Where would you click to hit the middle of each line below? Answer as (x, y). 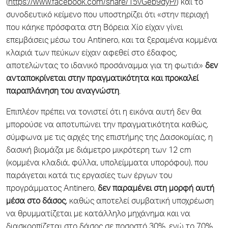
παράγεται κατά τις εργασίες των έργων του (89, 176)
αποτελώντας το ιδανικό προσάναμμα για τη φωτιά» (106, 66)
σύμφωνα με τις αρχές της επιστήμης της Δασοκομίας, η (109, 138)
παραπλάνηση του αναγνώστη (63, 92)
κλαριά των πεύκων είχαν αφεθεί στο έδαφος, (92, 54)
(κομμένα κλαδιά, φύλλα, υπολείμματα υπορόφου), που (107, 164)
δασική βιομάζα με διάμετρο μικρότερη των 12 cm (99, 151)
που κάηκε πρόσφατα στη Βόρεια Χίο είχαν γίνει (94, 28)
